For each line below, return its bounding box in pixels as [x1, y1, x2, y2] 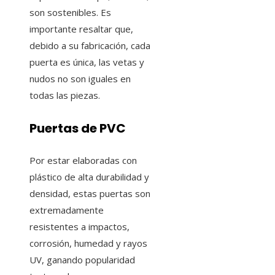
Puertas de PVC [29, 119, 126, 137]
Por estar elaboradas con [29, 154, 137, 167]
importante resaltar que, [29, 22, 133, 35]
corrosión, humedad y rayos [29, 237, 147, 250]
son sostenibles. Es [29, 6, 111, 18]
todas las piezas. [29, 88, 100, 101]
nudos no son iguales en [29, 72, 131, 85]
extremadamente [29, 204, 104, 217]
